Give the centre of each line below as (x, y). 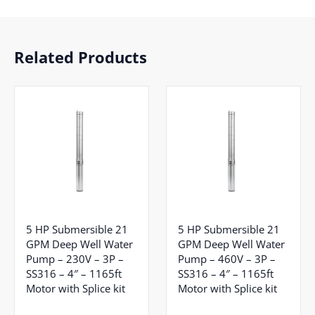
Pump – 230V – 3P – (75, 259)
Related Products (81, 57)
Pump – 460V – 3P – (227, 259)
